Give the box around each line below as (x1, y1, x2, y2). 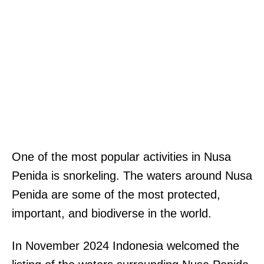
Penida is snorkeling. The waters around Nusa (12, 169, 252, 183)
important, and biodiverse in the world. (12, 207, 212, 220)
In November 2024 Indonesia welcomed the (12, 239, 239, 253)
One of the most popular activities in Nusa (12, 150, 231, 164)
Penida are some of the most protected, (12, 188, 220, 202)
